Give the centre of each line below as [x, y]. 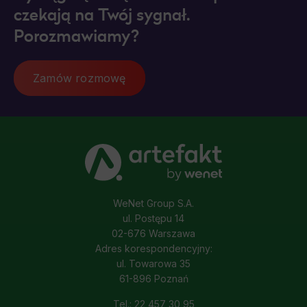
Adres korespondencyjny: [153, 248]
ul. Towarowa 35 [153, 263]
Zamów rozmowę [79, 78]
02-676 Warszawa [153, 233]
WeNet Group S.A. [153, 203]
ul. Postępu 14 [153, 218]
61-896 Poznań [153, 278]
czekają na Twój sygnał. [102, 14]
